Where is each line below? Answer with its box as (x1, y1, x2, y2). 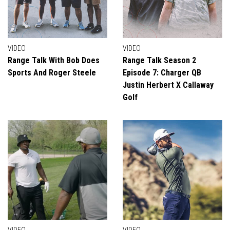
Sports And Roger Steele (8, 68, 96, 78)
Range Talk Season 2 (123, 55, 196, 65)
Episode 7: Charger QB (123, 68, 201, 78)
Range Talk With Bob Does (8, 55, 100, 65)
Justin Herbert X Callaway (123, 80, 214, 90)
